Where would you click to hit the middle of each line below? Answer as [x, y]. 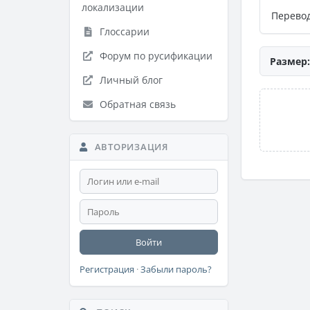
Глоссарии [123, 31]
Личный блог [130, 80]
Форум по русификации [155, 56]
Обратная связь [136, 104]
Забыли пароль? [176, 270]
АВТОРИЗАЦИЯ [130, 147]
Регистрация [107, 270]
